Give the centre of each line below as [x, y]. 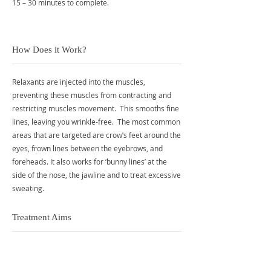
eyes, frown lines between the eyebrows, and [87, 148]
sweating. [28, 188]
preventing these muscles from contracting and [92, 95]
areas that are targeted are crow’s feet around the [96, 135]
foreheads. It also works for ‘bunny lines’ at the [90, 162]
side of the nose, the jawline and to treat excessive [96, 175]
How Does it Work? [49, 50]
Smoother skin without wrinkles [66, 263]
